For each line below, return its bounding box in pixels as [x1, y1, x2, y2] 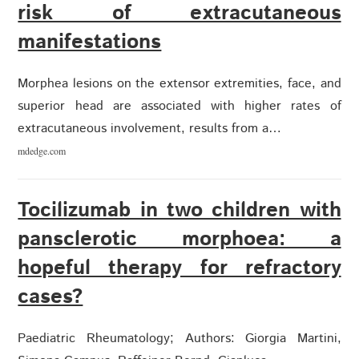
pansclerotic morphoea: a [18, 224, 341, 255]
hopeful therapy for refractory [18, 253, 341, 284]
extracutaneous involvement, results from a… [18, 119, 282, 139]
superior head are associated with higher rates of [18, 97, 341, 116]
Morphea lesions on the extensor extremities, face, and [18, 75, 341, 94]
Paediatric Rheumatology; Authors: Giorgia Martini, [18, 329, 341, 349]
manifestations [18, 27, 162, 58]
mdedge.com [18, 144, 67, 158]
